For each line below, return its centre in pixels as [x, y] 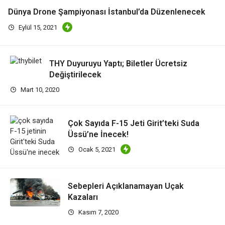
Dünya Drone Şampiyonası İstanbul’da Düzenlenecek [107, 12]
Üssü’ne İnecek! [98, 134]
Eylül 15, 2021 [37, 27]
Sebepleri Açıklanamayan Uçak [126, 186]
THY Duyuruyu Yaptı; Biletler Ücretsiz [118, 63]
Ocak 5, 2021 [96, 149]
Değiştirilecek [75, 74]
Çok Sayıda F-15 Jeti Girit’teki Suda [134, 123]
